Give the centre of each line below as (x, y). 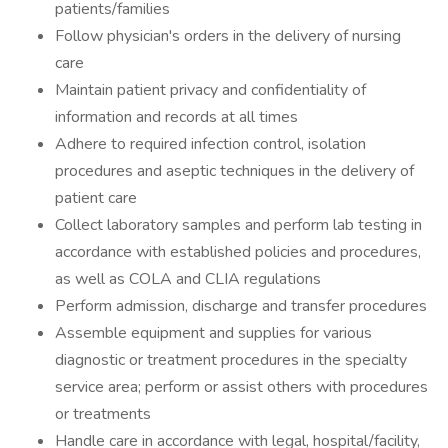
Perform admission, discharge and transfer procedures (241, 306)
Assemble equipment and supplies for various (213, 333)
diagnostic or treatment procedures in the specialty (231, 360)
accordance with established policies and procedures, (238, 252)
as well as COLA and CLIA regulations (188, 279)
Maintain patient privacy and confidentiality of (210, 90)
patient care (96, 198)
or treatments (105, 414)
